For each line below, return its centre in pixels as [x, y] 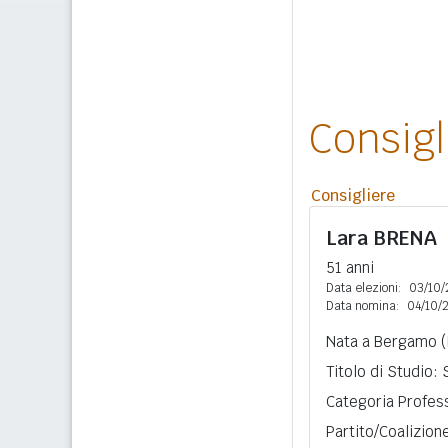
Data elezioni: [363, 288]
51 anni [350, 267]
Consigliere [353, 195]
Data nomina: [362, 306]
